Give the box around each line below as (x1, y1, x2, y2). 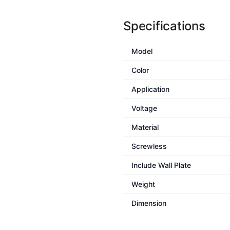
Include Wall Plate (131, 161, 191, 169)
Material (131, 123, 159, 131)
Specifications (123, 18, 205, 33)
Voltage (131, 104, 157, 112)
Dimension (131, 199, 166, 207)
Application (131, 85, 169, 93)
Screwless (131, 142, 167, 150)
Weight (131, 180, 155, 188)
